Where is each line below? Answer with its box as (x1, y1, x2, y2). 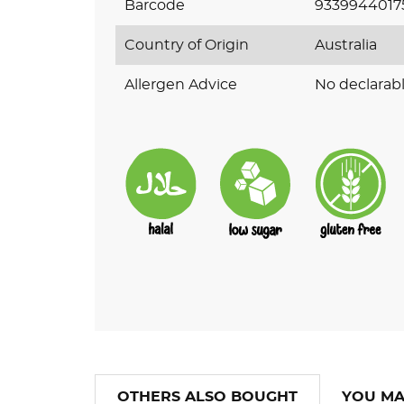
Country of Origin (124, 37, 249, 52)
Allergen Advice (124, 77, 237, 92)
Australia (315, 37, 378, 52)
